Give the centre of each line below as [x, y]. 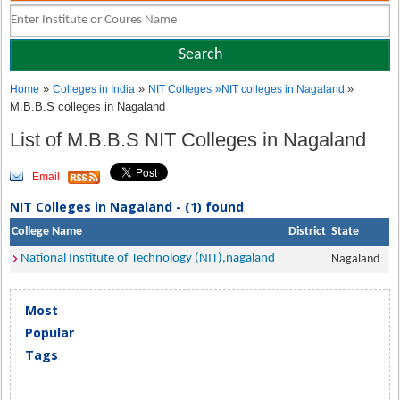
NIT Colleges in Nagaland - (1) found [127, 207]
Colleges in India [94, 89]
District [308, 232]
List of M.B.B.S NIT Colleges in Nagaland [191, 140]
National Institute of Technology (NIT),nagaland [148, 258]
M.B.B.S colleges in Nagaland [88, 107]
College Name [47, 232]
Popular [50, 333]
